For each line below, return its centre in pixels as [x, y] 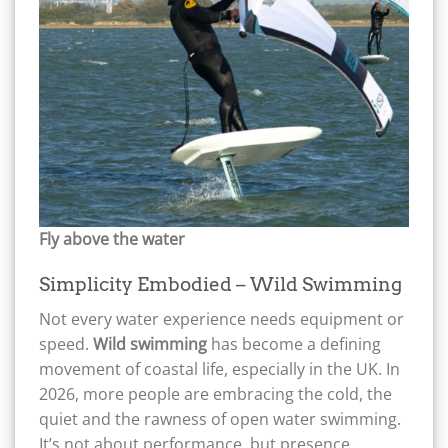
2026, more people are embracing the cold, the [215, 393]
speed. [66, 343]
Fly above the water [112, 239]
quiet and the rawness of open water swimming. [220, 418]
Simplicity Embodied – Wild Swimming [220, 285]
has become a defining [294, 343]
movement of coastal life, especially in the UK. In [219, 368]
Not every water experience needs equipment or [221, 318]
